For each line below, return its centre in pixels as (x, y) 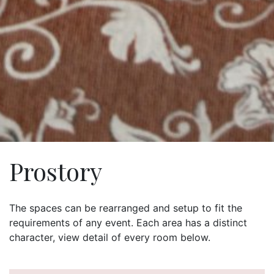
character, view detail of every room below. (110, 238)
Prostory (56, 171)
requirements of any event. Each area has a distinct (128, 223)
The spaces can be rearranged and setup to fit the (126, 208)
